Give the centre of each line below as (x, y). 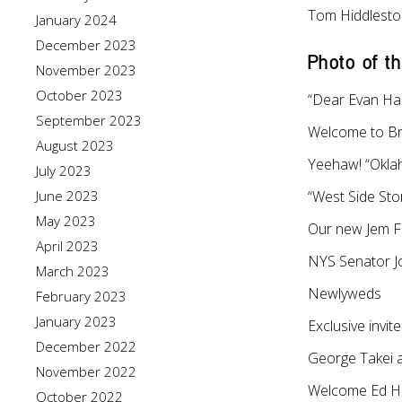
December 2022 (86, 346)
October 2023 (79, 95)
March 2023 (73, 271)
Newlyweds (345, 293)
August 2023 (75, 145)
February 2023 (81, 296)
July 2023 (64, 170)
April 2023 (67, 246)
